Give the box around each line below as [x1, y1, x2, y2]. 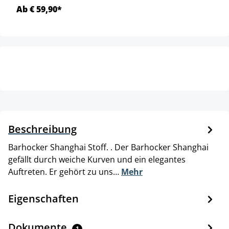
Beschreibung [8, 122, 77, 136]
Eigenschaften [8, 191, 79, 205]
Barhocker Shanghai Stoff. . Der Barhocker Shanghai [8, 141, 209, 153]
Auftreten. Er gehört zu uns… [8, 166, 121, 177]
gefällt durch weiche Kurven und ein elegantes [8, 153, 186, 165]
